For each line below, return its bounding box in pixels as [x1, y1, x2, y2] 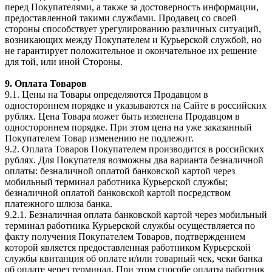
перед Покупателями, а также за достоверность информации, [5, 1, 259, 12]
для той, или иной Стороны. [5, 56, 123, 67]
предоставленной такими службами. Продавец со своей [5, 12, 237, 23]
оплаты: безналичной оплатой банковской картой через [5, 165, 235, 176]
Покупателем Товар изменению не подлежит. [5, 132, 194, 143]
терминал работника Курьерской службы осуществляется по [5, 220, 255, 231]
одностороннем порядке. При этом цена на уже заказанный [5, 121, 252, 132]
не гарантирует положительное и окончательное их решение [5, 45, 257, 56]
